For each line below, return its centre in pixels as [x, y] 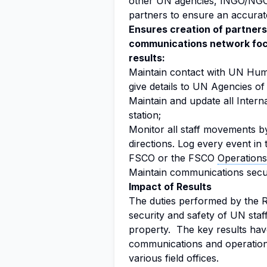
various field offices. [174, 258]
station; [145, 115]
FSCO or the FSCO [173, 158]
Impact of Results [170, 187]
